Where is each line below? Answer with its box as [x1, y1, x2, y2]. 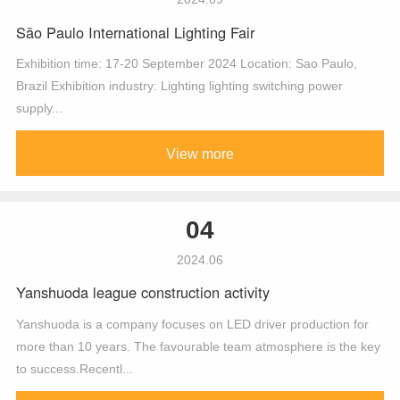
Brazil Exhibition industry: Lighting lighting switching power [15, 79, 343, 94]
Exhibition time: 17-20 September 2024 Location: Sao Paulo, [15, 56, 357, 71]
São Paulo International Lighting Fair [15, 21, 254, 43]
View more [166, 145, 234, 162]
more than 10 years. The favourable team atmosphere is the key [15, 338, 380, 354]
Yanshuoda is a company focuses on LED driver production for [15, 316, 369, 331]
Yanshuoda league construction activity [15, 281, 270, 304]
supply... [15, 101, 62, 116]
